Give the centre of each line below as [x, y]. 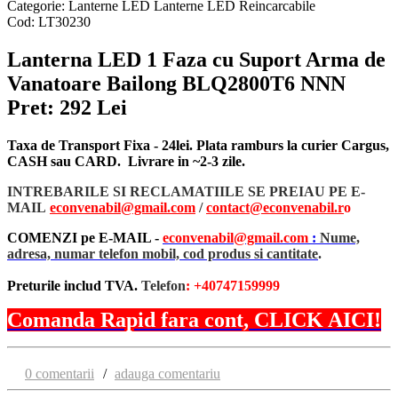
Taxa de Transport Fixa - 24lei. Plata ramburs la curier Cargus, [198, 145]
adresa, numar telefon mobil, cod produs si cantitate [163, 253]
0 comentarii [60, 373]
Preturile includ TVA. [74, 285]
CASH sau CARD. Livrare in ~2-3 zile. [126, 161]
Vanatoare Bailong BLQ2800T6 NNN [176, 83]
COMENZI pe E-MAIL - [85, 237]
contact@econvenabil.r [275, 207]
